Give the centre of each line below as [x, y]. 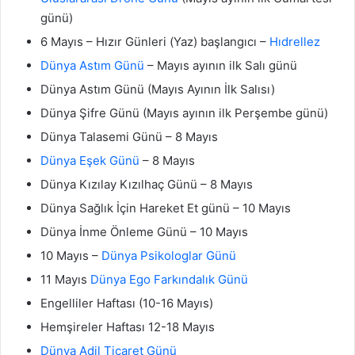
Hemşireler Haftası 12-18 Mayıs [128, 327]
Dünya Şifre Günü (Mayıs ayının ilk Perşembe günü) [184, 113]
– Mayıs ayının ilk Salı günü [221, 66]
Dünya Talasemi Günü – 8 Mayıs [129, 137]
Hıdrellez [295, 42]
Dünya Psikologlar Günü [169, 256]
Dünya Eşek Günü [90, 161]
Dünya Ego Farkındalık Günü [169, 280]
